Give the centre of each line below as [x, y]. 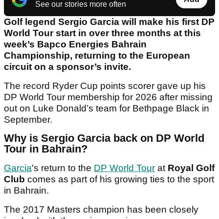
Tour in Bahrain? [46, 149]
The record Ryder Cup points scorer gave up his [105, 86]
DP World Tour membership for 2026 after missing [108, 97]
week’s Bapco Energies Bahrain [75, 44]
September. [29, 120]
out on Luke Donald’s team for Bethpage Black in [107, 109]
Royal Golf [191, 168]
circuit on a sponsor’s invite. [67, 67]
